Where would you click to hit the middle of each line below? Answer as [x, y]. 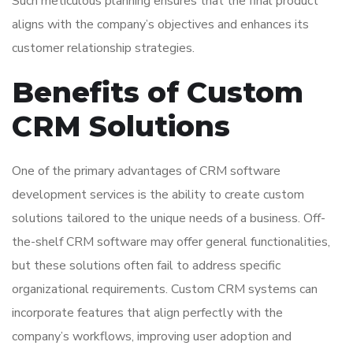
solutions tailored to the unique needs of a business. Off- [169, 219]
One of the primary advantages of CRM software [146, 171]
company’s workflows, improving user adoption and [152, 337]
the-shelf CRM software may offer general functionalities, [171, 242]
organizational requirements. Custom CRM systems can [165, 290]
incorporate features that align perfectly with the [147, 313]
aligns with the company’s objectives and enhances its [160, 25]
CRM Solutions [121, 126]
